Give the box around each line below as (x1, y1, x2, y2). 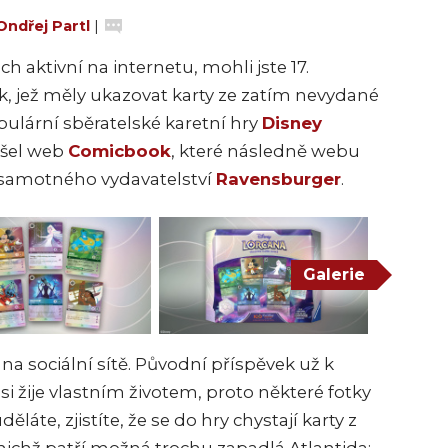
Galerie (303, 265, 365, 285)
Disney (262, 112, 322, 133)
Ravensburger (216, 168, 341, 189)
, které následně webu (171, 140, 360, 161)
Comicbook (68, 140, 171, 161)
